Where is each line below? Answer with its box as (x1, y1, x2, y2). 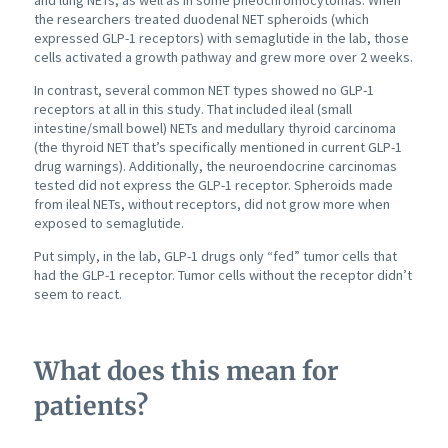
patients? (33, 390, 148, 423)
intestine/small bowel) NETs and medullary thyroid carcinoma (33, 119, 396, 138)
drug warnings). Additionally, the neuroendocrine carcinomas (33, 157, 397, 176)
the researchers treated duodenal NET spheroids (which (33, 10, 369, 29)
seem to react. (33, 285, 122, 304)
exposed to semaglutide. (33, 214, 184, 233)
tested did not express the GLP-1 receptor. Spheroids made (33, 176, 393, 195)
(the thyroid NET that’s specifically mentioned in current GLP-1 (33, 138, 402, 157)
